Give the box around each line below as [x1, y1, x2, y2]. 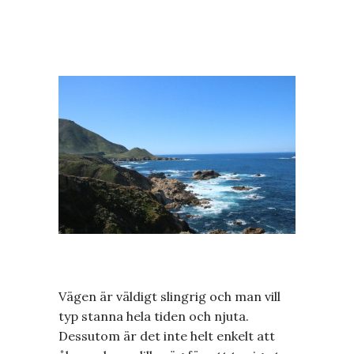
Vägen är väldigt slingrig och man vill [58, 288, 281, 305]
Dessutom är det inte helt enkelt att [58, 328, 275, 345]
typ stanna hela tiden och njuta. [58, 308, 249, 325]
